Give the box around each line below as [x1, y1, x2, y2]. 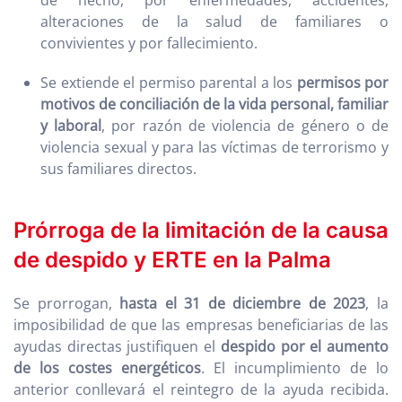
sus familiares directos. [40, 159, 197, 179]
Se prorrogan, [13, 293, 120, 314]
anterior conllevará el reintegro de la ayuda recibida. [13, 380, 389, 400]
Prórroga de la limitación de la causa [13, 217, 389, 244]
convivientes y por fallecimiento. [40, 33, 258, 54]
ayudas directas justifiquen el [13, 336, 221, 357]
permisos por [296, 73, 389, 93]
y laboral [40, 116, 102, 136]
